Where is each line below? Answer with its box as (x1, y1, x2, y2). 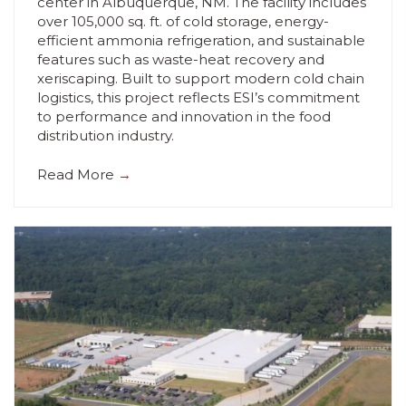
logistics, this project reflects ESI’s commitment (37, 88, 360, 106)
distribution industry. (37, 126, 174, 144)
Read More (37, 166, 118, 184)
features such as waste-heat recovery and (37, 50, 324, 68)
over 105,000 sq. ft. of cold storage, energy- (37, 12, 329, 30)
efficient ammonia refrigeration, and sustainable (37, 31, 365, 49)
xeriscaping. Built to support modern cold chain (37, 69, 364, 87)
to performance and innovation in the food (37, 107, 331, 125)
